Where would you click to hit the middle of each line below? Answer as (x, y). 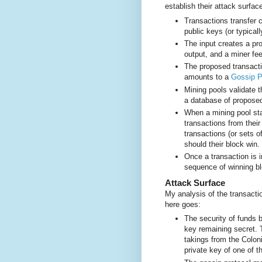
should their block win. (222, 144)
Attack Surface (195, 182)
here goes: (183, 204)
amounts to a (208, 77)
